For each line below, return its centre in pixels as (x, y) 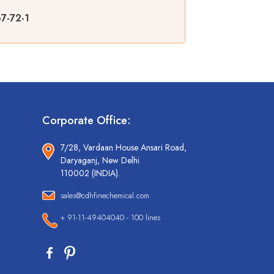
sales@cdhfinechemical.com (105, 196)
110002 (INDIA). (90, 173)
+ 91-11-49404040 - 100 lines (110, 218)
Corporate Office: (86, 121)
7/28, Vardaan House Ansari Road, (123, 148)
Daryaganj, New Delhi (100, 161)
